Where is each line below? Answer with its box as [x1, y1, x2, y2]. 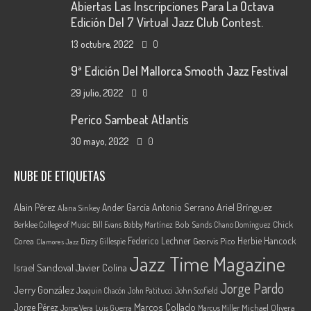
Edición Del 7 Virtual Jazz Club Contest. [70, 15, 263, 31]
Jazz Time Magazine [129, 251, 286, 277]
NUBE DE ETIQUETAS [14, 167, 106, 185]
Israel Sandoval [14, 261, 74, 274]
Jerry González [14, 283, 75, 297]
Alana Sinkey [58, 202, 101, 214]
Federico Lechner [128, 235, 192, 247]
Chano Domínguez [214, 219, 271, 230]
